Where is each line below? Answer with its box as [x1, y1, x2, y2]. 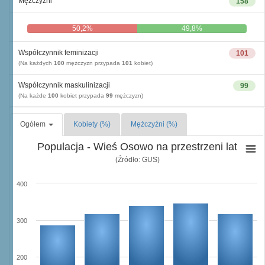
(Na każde [18, 92, 48, 99]
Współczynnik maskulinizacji [18, 81, 110, 89]
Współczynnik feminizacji [18, 49, 99, 57]
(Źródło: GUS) [115, 155, 160, 164]
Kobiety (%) [73, 120, 111, 128]
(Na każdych [18, 60, 54, 66]
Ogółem [20, 120, 47, 128]
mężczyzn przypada [64, 60, 122, 66]
